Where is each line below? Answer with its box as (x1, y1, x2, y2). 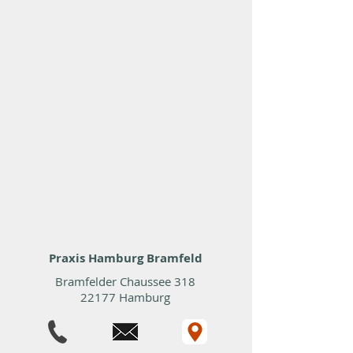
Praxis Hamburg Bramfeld (48, 250, 203, 266)
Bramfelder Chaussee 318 (55, 273, 195, 289)
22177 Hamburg (80, 289, 170, 305)
